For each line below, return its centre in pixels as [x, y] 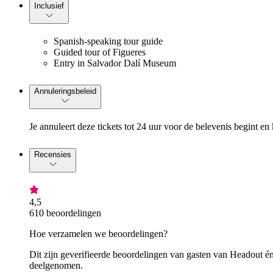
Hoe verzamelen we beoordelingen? [98, 233]
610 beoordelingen [65, 213]
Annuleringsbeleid [65, 91]
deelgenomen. [56, 265]
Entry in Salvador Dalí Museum [115, 63]
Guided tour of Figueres [100, 52]
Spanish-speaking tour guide [108, 41]
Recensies [53, 154]
